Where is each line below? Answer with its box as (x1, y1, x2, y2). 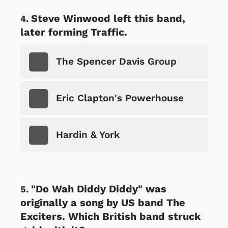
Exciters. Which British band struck (20, 210, 201, 222)
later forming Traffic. (20, 25, 127, 38)
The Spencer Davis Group (56, 55, 177, 67)
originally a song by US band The (20, 196, 185, 209)
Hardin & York (56, 128, 120, 140)
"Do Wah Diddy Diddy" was (31, 182, 166, 195)
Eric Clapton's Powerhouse (56, 92, 184, 104)
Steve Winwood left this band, (31, 12, 185, 24)
